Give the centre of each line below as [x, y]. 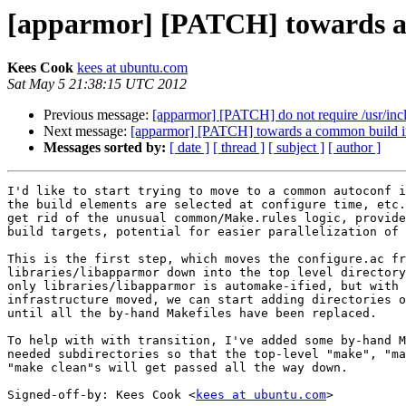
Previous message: [98, 115]
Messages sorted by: [105, 148]
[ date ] [189, 148]
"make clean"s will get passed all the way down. [178, 368]
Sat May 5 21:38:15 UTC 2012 [97, 84]
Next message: [87, 131]
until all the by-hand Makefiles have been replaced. [192, 314]
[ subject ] [296, 148]
